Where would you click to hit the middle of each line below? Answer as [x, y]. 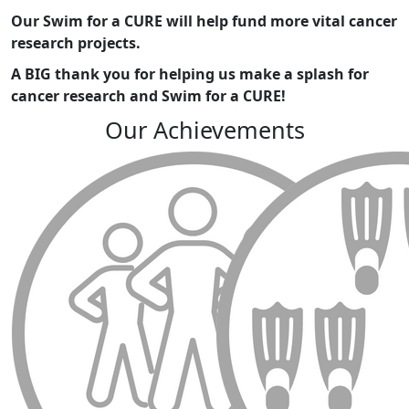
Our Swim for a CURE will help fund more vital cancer [204, 21]
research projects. [76, 43]
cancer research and [84, 96]
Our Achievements [204, 130]
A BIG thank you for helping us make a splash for [190, 74]
